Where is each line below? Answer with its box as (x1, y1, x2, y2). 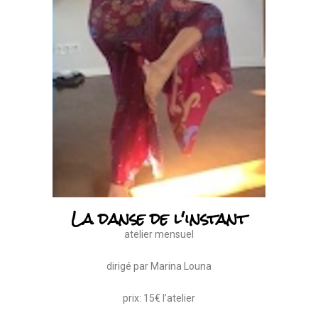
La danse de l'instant (71, 202, 247, 235)
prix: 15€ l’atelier (123, 292, 195, 304)
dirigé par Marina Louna (106, 261, 212, 272)
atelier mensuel (124, 229, 194, 240)
